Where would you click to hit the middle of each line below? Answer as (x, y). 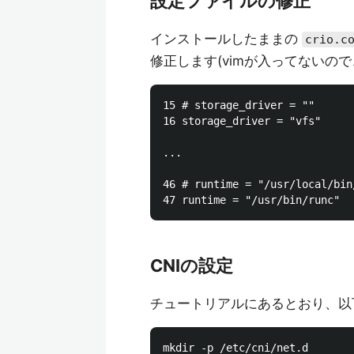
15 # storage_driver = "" (239, 105)
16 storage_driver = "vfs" (242, 121)
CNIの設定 (192, 265)
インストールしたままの (226, 39)
